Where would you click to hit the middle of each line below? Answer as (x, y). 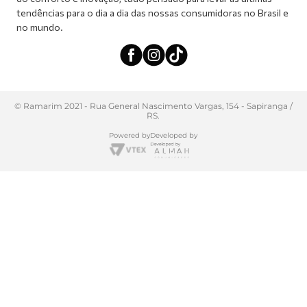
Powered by (130, 135)
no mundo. (40, 27)
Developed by (174, 135)
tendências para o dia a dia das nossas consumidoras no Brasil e (152, 12)
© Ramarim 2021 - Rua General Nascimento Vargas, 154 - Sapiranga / (153, 106)
